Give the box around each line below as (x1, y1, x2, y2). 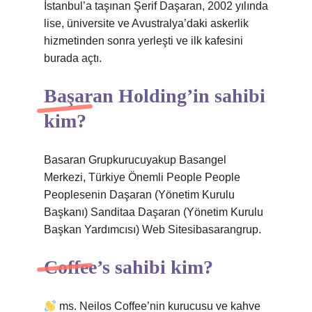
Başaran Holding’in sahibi (44, 85, 265, 107)
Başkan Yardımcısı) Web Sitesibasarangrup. (44, 224, 261, 235)
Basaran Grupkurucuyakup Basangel (44, 154, 226, 166)
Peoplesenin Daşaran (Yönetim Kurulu (44, 189, 235, 201)
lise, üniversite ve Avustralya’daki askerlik (44, 17, 249, 29)
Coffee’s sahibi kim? (44, 256, 213, 278)
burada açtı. (44, 52, 102, 64)
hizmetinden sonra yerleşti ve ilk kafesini (44, 35, 243, 47)
